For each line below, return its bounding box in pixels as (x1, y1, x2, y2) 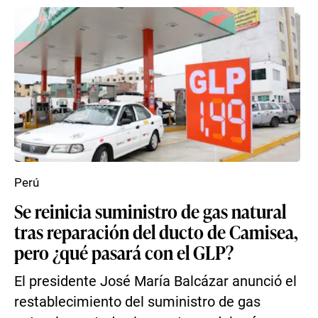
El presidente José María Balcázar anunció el (14, 273, 297, 290)
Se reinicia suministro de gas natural (14, 198, 286, 224)
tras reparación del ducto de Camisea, (14, 219, 298, 244)
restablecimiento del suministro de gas (14, 294, 261, 310)
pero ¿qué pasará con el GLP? (14, 239, 234, 265)
